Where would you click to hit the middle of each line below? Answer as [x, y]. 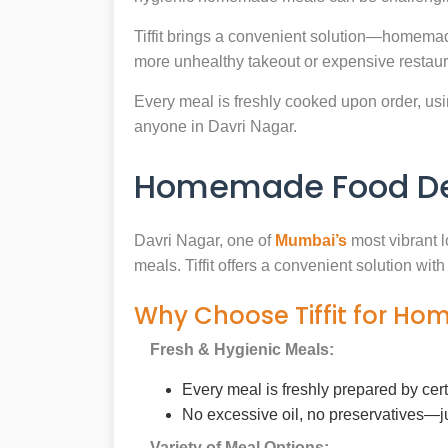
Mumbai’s [311, 241]
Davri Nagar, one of [204, 241]
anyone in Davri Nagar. [215, 127]
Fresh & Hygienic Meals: [242, 350]
